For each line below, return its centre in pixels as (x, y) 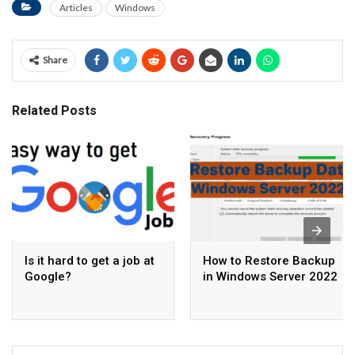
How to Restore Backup (269, 261)
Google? (48, 277)
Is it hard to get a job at (90, 261)
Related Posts (54, 110)
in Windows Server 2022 (270, 277)
